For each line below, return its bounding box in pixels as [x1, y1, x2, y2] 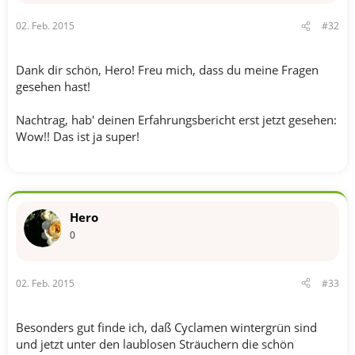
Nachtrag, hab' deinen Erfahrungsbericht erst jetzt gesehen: [16, 112, 337, 128]
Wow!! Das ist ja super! [16, 128, 139, 144]
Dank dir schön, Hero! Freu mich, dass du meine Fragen [16, 62, 319, 78]
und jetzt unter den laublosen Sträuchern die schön [16, 335, 294, 352]
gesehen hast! [16, 78, 90, 94]
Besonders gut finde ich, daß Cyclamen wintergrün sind [16, 319, 317, 335]
